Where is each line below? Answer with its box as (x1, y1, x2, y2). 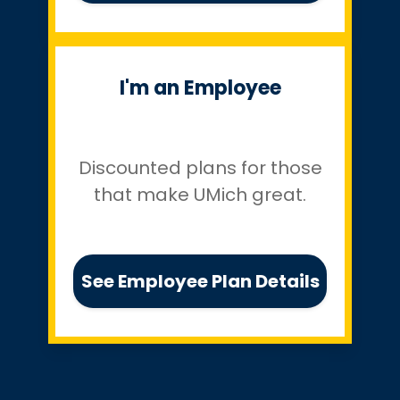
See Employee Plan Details (80, 268, 320, 294)
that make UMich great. (94, 182, 306, 208)
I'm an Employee (119, 73, 281, 102)
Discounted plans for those (78, 155, 322, 181)
